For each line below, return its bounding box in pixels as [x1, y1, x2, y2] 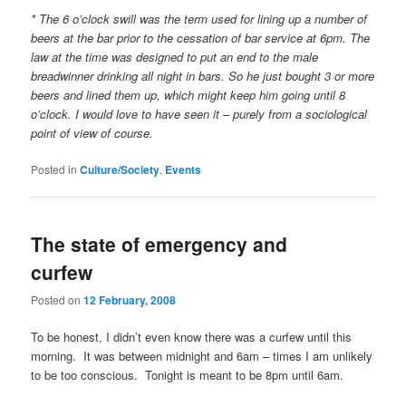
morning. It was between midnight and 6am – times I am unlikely [31, 347, 373, 365]
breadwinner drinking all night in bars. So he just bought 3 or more [31, 66, 375, 84]
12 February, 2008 [83, 292, 177, 309]
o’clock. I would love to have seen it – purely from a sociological [31, 104, 368, 122]
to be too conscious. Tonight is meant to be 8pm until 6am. [31, 366, 344, 384]
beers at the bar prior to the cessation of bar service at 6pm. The [31, 28, 371, 46]
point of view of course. [31, 123, 154, 141]
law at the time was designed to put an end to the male [31, 47, 319, 65]
